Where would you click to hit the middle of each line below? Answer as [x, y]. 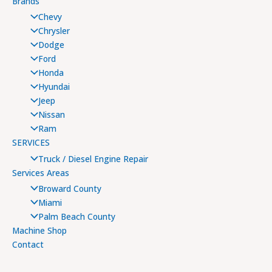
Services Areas [41, 172]
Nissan [51, 115]
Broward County [70, 189]
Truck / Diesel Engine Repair [93, 158]
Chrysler [54, 31]
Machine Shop [39, 230]
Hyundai [54, 87]
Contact [28, 244]
